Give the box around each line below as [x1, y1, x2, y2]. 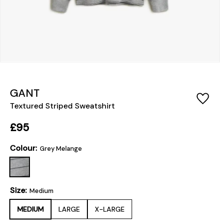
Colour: [10, 143, 39, 154]
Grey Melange [40, 144, 82, 153]
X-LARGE [95, 205, 125, 214]
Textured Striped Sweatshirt [10, 101, 115, 111]
